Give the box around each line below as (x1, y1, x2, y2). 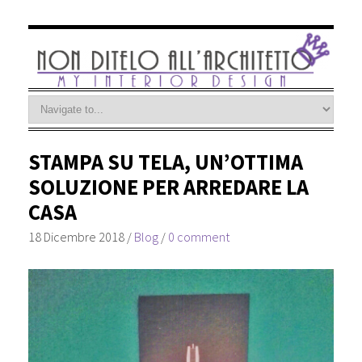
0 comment (167, 228, 229, 245)
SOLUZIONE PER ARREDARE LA (27, 173, 309, 200)
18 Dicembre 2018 (27, 228, 124, 245)
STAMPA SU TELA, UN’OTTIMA (27, 148, 303, 175)
